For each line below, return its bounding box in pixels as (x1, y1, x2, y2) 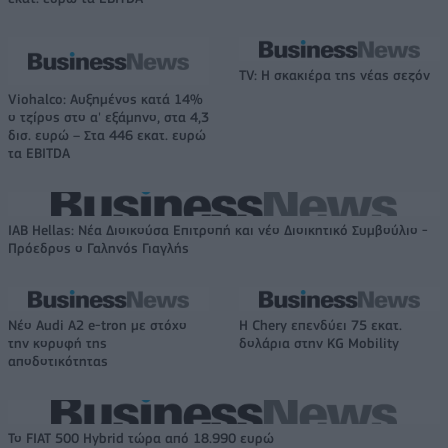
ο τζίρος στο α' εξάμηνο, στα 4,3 (8, 108, 209, 125)
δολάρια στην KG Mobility (239, 334, 399, 351)
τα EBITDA (8, 144, 70, 161)
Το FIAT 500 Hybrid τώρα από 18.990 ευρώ (8, 429, 274, 446)
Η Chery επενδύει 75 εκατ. (239, 316, 402, 333)
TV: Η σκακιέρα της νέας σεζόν (239, 66, 430, 83)
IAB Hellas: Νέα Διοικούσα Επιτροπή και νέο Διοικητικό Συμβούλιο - (8, 221, 428, 238)
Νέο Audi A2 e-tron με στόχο (8, 316, 187, 333)
